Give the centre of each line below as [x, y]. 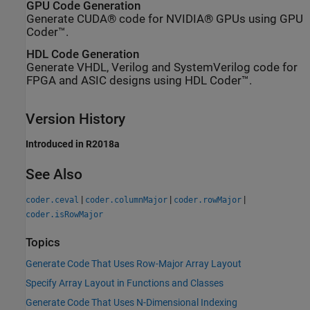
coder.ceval [52, 200]
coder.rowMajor [208, 200]
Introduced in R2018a [73, 144]
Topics [43, 242]
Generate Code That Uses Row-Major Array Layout [134, 264]
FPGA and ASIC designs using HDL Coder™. [139, 81]
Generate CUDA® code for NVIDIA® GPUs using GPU [165, 19]
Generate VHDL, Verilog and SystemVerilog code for [162, 68]
